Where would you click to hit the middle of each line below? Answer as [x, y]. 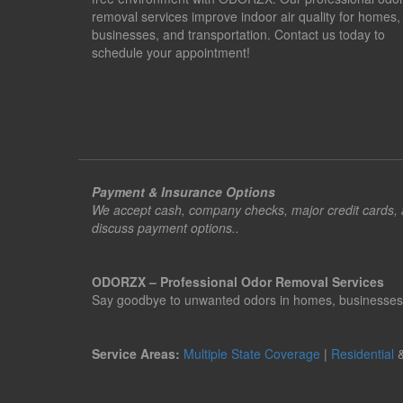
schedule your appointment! [171, 52]
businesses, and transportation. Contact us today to [238, 34]
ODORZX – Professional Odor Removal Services [238, 282]
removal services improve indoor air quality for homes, [246, 16]
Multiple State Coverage [252, 354]
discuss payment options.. [166, 228]
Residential [363, 354]
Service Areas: [136, 354]
